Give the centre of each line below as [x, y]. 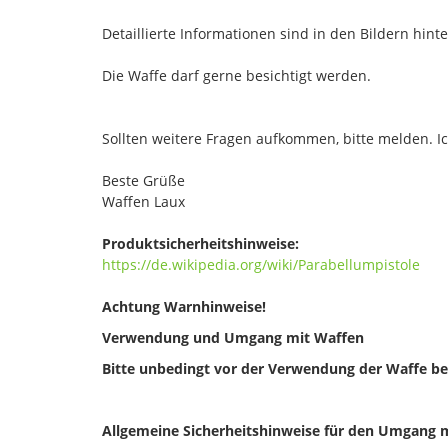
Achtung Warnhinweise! [184, 306]
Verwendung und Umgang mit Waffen [233, 337]
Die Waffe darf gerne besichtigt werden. [236, 75]
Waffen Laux [143, 201]
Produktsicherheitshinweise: [200, 243]
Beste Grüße [143, 180]
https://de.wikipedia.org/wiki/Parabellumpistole [261, 264]
